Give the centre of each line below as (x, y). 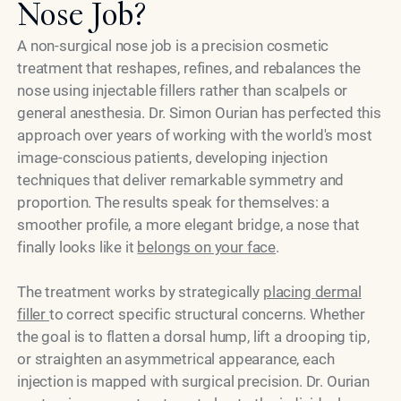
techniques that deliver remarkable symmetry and (181, 179)
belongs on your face (207, 247)
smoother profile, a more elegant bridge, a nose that (188, 224)
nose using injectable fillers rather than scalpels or (183, 90)
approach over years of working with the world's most (195, 135)
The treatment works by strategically (140, 291)
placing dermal (312, 291)
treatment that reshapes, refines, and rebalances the (189, 68)
